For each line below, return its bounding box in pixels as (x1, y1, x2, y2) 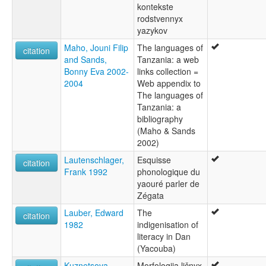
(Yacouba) (137, 242, 176, 255)
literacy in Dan (137, 230, 191, 243)
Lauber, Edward (64, 207, 123, 219)
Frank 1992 (64, 166, 107, 178)
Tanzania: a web (137, 53, 199, 66)
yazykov (137, 24, 167, 37)
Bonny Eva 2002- (64, 65, 129, 78)
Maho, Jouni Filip (64, 42, 128, 54)
